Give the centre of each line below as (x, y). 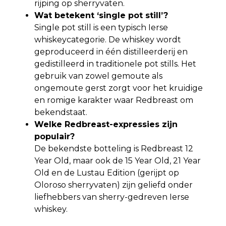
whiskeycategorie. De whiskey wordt (108, 39)
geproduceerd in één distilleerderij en (111, 51)
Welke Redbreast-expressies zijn (106, 124)
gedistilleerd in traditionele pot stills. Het (115, 64)
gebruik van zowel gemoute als (98, 76)
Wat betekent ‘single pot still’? (101, 15)
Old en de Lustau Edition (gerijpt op (107, 173)
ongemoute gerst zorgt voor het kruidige (119, 88)
